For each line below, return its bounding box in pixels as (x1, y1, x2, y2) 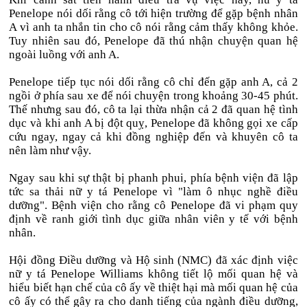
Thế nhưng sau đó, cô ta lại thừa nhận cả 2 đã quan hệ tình (9, 103, 298, 116)
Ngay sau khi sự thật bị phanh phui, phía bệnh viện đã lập (9, 171, 298, 184)
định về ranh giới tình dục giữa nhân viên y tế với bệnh (9, 212, 298, 225)
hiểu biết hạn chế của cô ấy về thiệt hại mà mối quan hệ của (9, 281, 298, 294)
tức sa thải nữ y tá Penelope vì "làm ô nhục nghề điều (9, 185, 298, 198)
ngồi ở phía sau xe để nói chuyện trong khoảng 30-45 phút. (9, 89, 298, 102)
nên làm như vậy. (9, 144, 92, 157)
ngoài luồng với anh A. (9, 48, 120, 61)
